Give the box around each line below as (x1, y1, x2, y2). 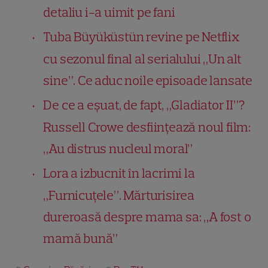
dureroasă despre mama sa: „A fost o (43, 208, 251, 225)
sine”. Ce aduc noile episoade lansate (43, 72, 253, 89)
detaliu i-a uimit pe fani (43, 4, 175, 20)
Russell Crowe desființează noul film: (43, 118, 251, 135)
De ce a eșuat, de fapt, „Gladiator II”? (43, 96, 245, 113)
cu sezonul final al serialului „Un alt (43, 50, 242, 67)
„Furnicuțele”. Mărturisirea (43, 187, 195, 203)
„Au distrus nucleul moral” (43, 140, 193, 157)
